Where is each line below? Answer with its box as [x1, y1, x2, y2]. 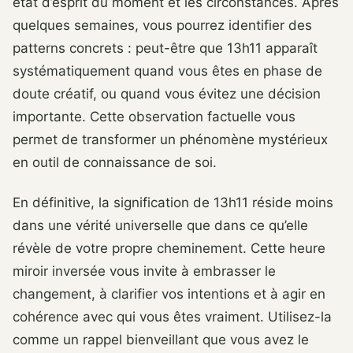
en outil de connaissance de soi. [13, 154, 217, 171]
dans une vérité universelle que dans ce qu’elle [13, 217, 308, 234]
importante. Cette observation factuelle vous [13, 109, 295, 125]
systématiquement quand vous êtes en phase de [13, 63, 322, 80]
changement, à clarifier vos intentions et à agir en [13, 286, 325, 303]
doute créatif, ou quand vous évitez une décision [13, 86, 321, 102]
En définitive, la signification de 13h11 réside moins [13, 195, 333, 211]
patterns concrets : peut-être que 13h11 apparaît [13, 40, 318, 57]
